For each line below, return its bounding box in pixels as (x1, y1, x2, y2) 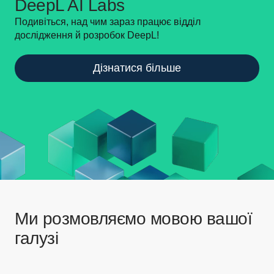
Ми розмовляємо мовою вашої (15, 209, 253, 229)
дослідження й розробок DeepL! (15, 30, 159, 41)
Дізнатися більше (93, 62, 181, 75)
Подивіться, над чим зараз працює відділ (15, 17, 201, 28)
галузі (15, 229, 59, 248)
